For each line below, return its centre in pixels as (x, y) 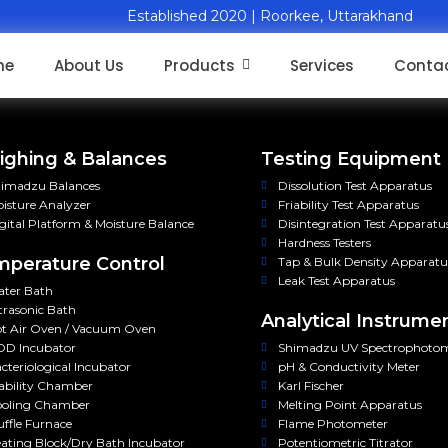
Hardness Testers (325, 242)
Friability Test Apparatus (349, 204)
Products (200, 65)
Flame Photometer (333, 423)
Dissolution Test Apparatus (355, 185)
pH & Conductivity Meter (349, 366)
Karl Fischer (311, 385)
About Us (89, 65)
